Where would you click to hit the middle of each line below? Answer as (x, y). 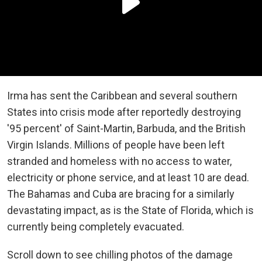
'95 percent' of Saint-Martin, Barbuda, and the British (126, 128)
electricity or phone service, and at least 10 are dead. (128, 177)
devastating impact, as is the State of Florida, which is (130, 210)
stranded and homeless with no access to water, (119, 161)
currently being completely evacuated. (96, 226)
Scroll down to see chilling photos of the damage (120, 254)
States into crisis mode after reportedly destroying (124, 112)
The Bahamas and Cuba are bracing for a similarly (121, 194)
